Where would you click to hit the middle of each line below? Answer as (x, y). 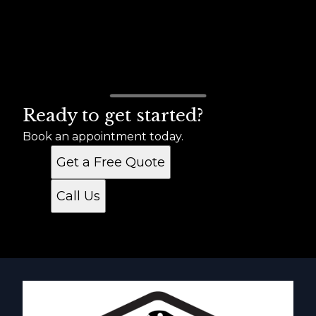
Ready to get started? (113, 115)
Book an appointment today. (103, 136)
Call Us (78, 196)
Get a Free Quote (111, 162)
